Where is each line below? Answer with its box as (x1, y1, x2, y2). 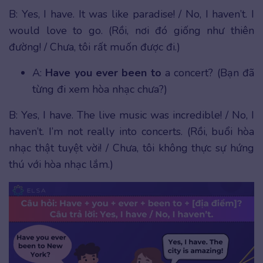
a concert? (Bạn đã (165, 65, 255, 80)
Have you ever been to (45, 65, 166, 80)
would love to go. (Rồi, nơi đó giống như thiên (9, 23, 254, 38)
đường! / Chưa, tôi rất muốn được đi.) (9, 39, 180, 54)
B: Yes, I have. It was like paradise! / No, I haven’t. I (9, 6, 254, 21)
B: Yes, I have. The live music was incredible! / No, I (9, 107, 254, 122)
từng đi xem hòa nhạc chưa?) (32, 82, 167, 96)
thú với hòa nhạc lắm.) (9, 157, 113, 171)
